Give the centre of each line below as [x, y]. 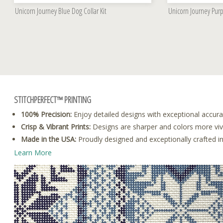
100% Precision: [46, 114]
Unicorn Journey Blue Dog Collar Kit [61, 11]
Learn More [33, 153]
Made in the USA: [49, 139]
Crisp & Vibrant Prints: [56, 127]
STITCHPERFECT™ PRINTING [53, 99]
